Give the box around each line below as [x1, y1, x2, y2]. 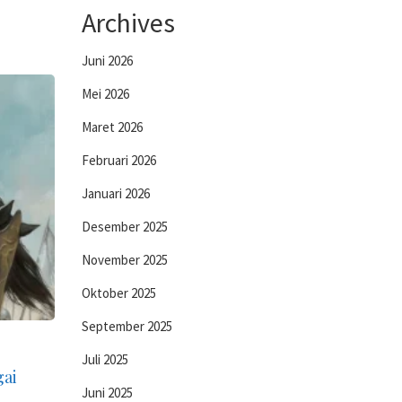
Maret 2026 [82, 118, 143, 135]
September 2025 [82, 318, 172, 335]
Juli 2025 [82, 351, 128, 368]
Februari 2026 [82, 152, 156, 169]
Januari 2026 [82, 185, 150, 202]
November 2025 [82, 251, 168, 268]
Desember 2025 [82, 218, 168, 235]
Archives [82, 5, 175, 39]
